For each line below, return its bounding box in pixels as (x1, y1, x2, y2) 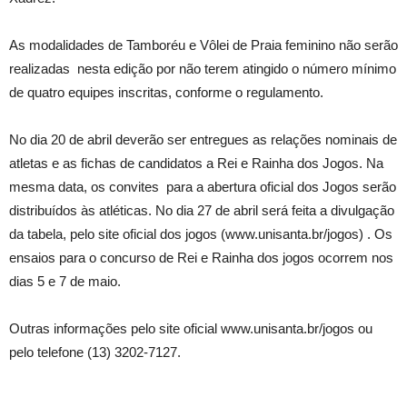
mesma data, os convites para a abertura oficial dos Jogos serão (9, 179, 396, 194)
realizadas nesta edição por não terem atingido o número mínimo (9, 61, 396, 76)
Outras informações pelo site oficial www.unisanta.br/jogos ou (9, 321, 372, 336)
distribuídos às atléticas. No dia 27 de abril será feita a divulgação (9, 203, 394, 218)
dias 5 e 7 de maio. (9, 273, 121, 289)
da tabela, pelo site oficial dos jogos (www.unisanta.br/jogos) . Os (9, 226, 392, 242)
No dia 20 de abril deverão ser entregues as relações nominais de (9, 132, 397, 147)
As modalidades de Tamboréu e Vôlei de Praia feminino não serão (9, 37, 398, 53)
